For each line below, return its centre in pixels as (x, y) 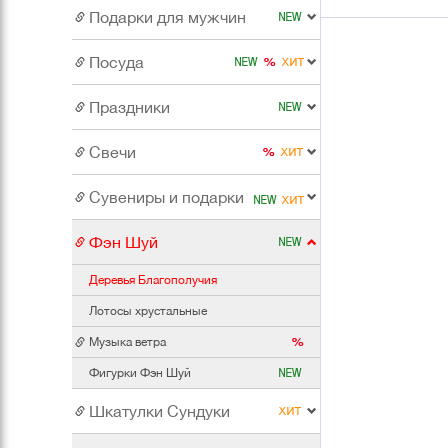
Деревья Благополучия (153, 280)
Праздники (129, 107)
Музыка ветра (127, 342)
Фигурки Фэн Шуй (140, 373)
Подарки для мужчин (167, 17)
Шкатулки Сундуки (159, 411)
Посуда (116, 62)
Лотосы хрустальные (148, 311)
